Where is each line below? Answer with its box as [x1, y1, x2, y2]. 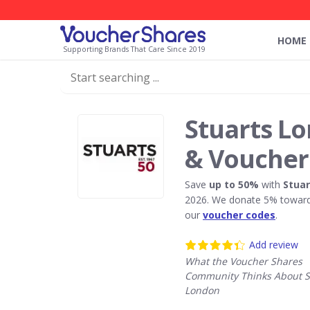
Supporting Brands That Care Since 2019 [63, 44, 206, 54]
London [185, 284, 219, 297]
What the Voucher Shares [185, 255, 302, 268]
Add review [249, 238, 298, 251]
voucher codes [203, 208, 275, 221]
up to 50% [209, 178, 262, 191]
